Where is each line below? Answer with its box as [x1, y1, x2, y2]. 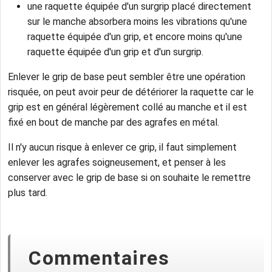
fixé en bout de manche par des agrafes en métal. [8, 117, 219, 129]
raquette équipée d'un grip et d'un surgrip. [27, 46, 203, 58]
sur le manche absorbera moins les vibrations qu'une [27, 16, 247, 28]
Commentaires [29, 246, 169, 270]
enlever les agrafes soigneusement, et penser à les [8, 157, 226, 169]
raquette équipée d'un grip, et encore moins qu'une [27, 31, 242, 43]
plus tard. [8, 187, 47, 199]
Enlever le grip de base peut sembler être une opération [8, 71, 245, 83]
